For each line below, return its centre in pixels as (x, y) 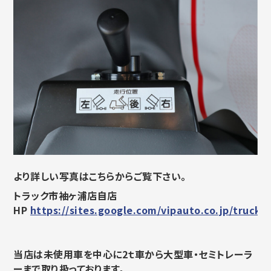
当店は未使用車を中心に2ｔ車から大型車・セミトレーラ (133, 254)
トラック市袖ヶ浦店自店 (65, 196)
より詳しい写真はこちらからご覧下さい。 (100, 176)
